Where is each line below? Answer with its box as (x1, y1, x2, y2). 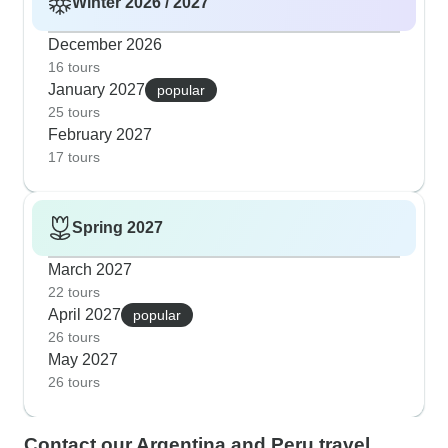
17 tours (48, 149, 100, 166)
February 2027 (48, 126, 152, 144)
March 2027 (48, 261, 132, 279)
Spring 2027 (72, 219, 163, 237)
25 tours (48, 104, 100, 121)
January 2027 (48, 81, 145, 99)
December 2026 (48, 36, 162, 54)
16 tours (48, 59, 100, 76)
